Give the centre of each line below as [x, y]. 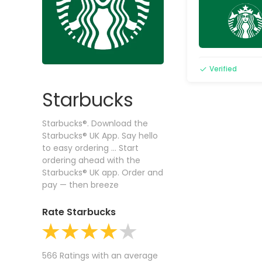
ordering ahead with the [91, 160]
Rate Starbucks [79, 212]
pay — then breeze [80, 185]
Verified [223, 69]
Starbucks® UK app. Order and [103, 173]
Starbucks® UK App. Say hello [100, 136]
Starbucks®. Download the [95, 123]
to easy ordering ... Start [90, 148]
